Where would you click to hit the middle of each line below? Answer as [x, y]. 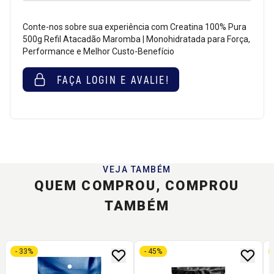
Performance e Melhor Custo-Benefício [98, 51]
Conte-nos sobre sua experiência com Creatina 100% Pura [135, 27]
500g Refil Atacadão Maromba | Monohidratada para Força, [136, 39]
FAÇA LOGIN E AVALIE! [113, 79]
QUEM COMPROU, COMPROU [137, 185]
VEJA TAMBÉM [137, 169]
